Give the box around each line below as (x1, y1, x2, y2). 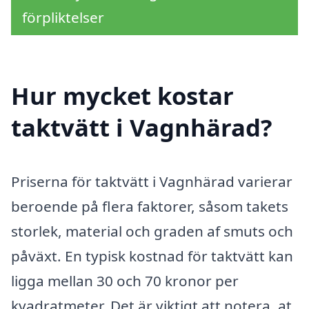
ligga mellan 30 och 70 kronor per (11, 271, 239, 291)
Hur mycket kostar (11, 79, 234, 112)
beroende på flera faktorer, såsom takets (11, 197, 288, 217)
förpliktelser (22, 8, 104, 28)
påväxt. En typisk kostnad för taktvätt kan (11, 246, 293, 266)
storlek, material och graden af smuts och (11, 221, 293, 241)
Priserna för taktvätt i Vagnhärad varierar (11, 172, 292, 192)
